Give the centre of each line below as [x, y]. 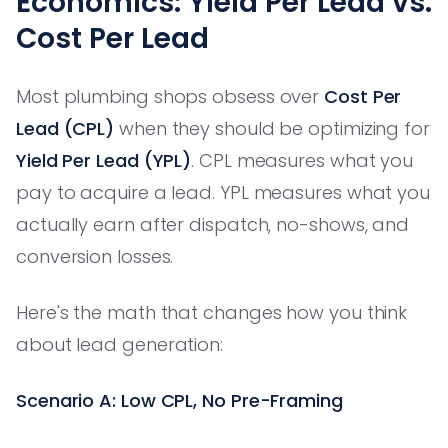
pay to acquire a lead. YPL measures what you [223, 192]
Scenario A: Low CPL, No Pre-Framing [179, 400]
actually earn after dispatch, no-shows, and [213, 224]
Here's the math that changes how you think [212, 312]
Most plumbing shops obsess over [170, 96]
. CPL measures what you [302, 160]
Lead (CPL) [65, 128]
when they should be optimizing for [272, 128]
